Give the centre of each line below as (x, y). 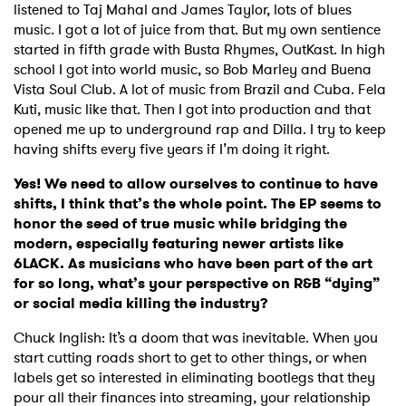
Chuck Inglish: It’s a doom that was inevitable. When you (196, 338)
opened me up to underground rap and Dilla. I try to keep (200, 130)
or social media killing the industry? (141, 304)
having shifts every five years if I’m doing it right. (172, 150)
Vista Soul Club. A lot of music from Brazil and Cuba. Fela (200, 90)
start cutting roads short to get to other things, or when (190, 358)
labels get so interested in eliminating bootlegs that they (194, 378)
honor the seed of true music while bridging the (180, 224)
